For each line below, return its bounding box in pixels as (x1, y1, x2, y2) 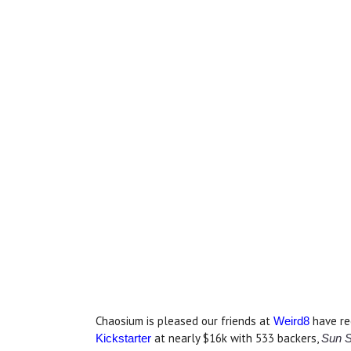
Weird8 (273, 313, 309, 327)
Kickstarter (96, 331, 151, 345)
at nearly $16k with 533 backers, (151, 330, 321, 346)
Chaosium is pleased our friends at (96, 313, 273, 328)
